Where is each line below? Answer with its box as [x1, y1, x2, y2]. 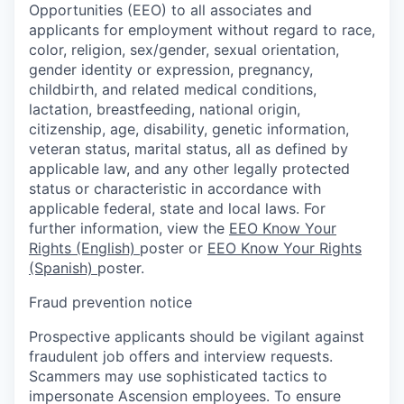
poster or [140, 238, 207, 257]
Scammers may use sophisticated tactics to [29, 366, 327, 385]
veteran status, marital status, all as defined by [29, 139, 348, 158]
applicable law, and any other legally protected [29, 159, 350, 178]
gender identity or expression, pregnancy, [29, 60, 313, 78]
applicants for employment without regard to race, [29, 20, 375, 39]
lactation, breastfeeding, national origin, [29, 99, 300, 118]
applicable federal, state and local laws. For [29, 198, 326, 217]
